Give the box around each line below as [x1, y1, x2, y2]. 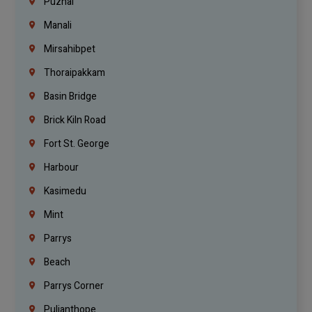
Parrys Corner [42, 279, 104, 294]
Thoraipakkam [42, 65, 106, 81]
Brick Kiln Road [42, 113, 107, 128]
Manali [42, 18, 72, 33]
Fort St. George [42, 136, 110, 152]
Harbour [42, 160, 79, 175]
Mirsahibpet [42, 42, 96, 57]
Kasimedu [42, 184, 87, 199]
